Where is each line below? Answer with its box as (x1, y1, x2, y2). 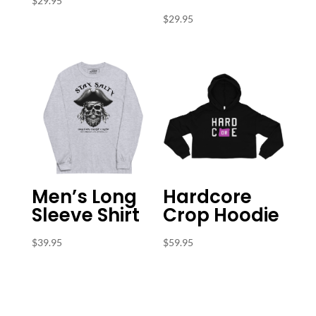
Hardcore (163, 184, 253, 210)
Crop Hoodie (163, 202, 280, 229)
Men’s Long (31, 184, 137, 210)
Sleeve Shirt (31, 202, 140, 229)
